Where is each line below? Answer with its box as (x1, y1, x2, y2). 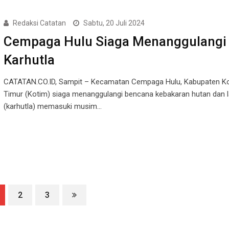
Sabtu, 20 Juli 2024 (83, 19, 145, 28)
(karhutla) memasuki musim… (3, 102, 102, 111)
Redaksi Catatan (12, 19, 66, 28)
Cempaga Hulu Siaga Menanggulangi (3, 34, 226, 50)
